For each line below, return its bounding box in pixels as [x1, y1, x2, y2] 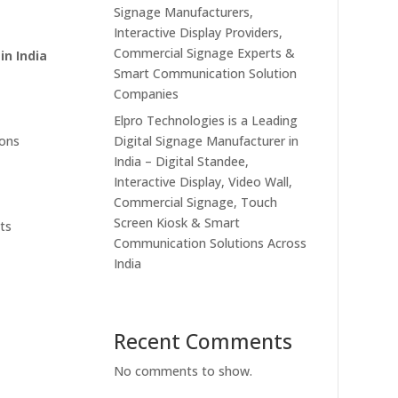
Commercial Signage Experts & [114, 44, 296, 61]
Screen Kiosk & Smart [114, 213, 241, 231]
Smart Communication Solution [114, 64, 298, 82]
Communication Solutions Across [114, 234, 307, 251]
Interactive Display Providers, [114, 23, 283, 41]
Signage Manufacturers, [114, 3, 254, 20]
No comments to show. [114, 362, 253, 380]
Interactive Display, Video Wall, [114, 172, 293, 190]
